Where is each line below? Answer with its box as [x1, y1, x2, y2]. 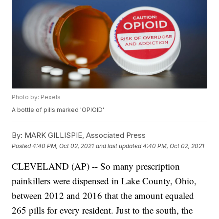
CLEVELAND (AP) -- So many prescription [12, 160, 180, 173]
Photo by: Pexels [12, 93, 61, 101]
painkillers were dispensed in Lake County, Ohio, [12, 175, 197, 187]
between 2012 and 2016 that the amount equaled [12, 189, 195, 202]
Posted [12, 142, 33, 150]
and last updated [96, 142, 142, 150]
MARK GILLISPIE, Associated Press [22, 131, 146, 140]
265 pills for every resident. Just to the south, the [12, 204, 193, 217]
